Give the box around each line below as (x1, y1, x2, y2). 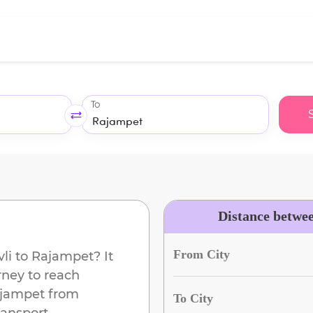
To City (173, 291, 213, 305)
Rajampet (31, 248, 94, 264)
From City (173, 247, 230, 261)
